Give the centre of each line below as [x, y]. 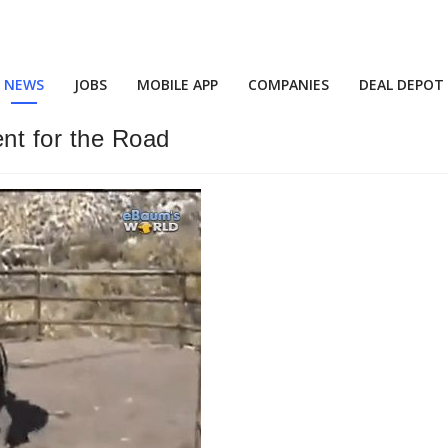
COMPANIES [288, 84]
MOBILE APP [177, 84]
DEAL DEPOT [401, 84]
